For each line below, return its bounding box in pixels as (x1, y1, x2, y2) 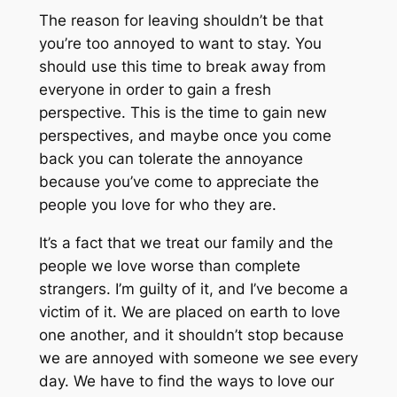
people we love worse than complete (38, 256, 300, 275)
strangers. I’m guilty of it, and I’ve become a (38, 279, 348, 298)
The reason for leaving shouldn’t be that (38, 12, 323, 30)
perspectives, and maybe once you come (38, 127, 331, 145)
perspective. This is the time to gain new (38, 104, 327, 122)
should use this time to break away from (38, 58, 326, 76)
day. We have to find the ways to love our (38, 371, 334, 390)
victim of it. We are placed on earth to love (38, 302, 340, 321)
